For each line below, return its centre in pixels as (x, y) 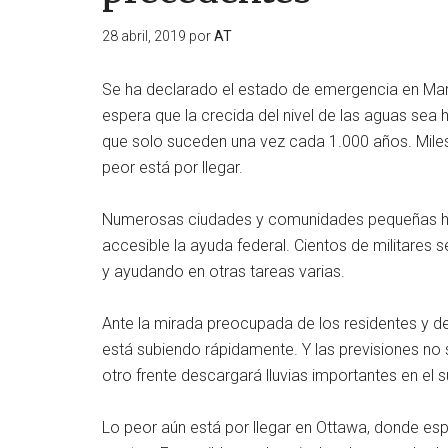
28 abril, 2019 (144, 36)
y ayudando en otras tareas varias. (223, 271)
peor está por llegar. (172, 167)
